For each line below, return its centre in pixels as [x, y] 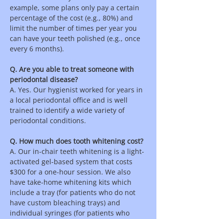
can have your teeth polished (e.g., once [75, 38]
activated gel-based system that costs [71, 162]
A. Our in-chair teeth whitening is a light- [77, 151]
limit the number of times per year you [73, 28]
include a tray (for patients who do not [73, 192]
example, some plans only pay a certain [75, 8]
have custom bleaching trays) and [65, 203]
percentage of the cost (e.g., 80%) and [71, 18]
